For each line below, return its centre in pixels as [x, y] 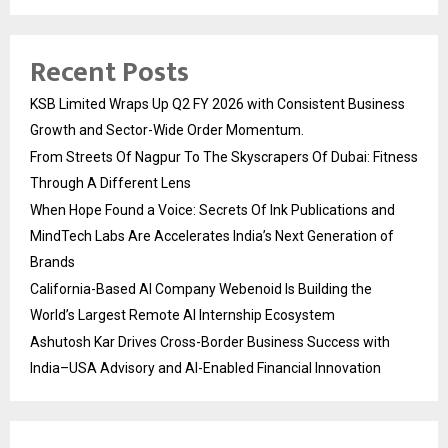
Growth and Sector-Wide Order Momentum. [167, 129]
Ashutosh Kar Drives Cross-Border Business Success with [210, 341]
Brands [52, 261]
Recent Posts [109, 72]
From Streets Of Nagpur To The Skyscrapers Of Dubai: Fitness [224, 156]
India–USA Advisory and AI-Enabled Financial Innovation [205, 367]
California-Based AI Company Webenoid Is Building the [201, 288]
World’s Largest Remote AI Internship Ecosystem [182, 314]
